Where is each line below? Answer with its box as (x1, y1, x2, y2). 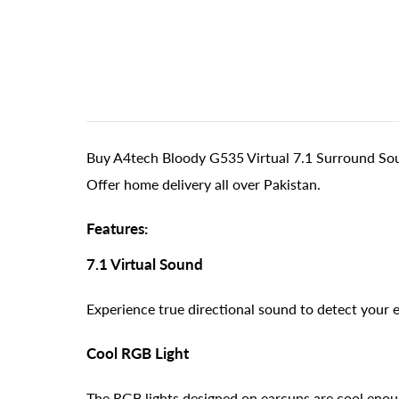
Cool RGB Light (86, 343, 189, 362)
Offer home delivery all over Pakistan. (86, 175, 321, 192)
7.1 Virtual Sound (86, 254, 203, 273)
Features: (86, 218, 148, 238)
